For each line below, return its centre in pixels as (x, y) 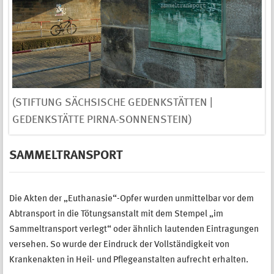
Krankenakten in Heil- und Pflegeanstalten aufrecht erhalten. (129, 261)
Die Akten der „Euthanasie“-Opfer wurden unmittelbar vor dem (131, 199)
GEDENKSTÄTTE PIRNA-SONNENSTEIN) (102, 120)
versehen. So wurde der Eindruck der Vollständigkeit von (119, 245)
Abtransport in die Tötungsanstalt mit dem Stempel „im (116, 215)
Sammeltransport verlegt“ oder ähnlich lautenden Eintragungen (134, 230)
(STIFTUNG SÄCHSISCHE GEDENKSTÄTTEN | (113, 103)
